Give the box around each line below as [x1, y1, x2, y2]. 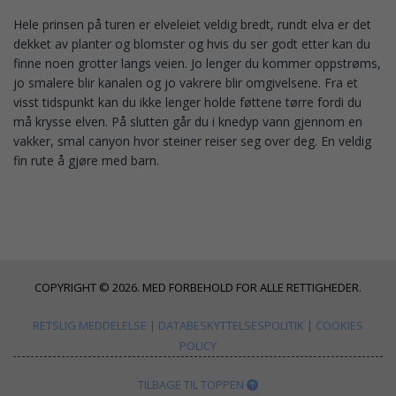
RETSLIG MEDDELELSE [33, 317, 147, 334]
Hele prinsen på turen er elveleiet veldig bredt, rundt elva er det [13, 16, 371, 34]
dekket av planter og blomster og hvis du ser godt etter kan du [13, 35, 370, 53]
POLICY [179, 338, 217, 354]
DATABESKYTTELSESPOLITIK [158, 317, 304, 334]
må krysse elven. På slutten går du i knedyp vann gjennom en [13, 113, 362, 131]
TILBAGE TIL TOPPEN [138, 377, 247, 393]
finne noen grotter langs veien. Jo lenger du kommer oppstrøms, [13, 55, 381, 72]
